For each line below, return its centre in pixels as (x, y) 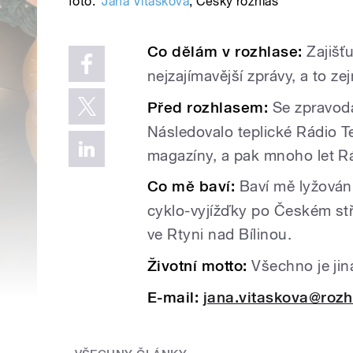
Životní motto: (197, 266)
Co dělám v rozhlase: (227, 52)
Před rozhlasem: (210, 107)
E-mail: (173, 298)
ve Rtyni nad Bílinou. (220, 234)
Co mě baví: (193, 187)
